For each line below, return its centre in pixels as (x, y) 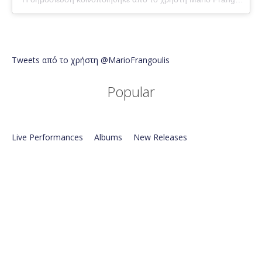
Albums (108, 137)
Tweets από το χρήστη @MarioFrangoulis (91, 60)
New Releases (160, 137)
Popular (131, 92)
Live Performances (47, 137)
